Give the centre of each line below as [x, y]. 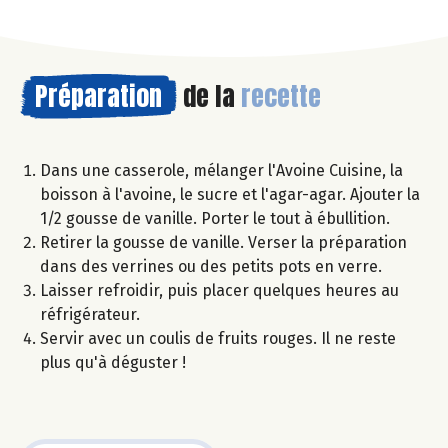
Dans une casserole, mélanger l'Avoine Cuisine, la [221, 170]
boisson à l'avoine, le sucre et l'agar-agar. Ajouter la [230, 194]
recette [281, 95]
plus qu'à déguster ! [113, 362]
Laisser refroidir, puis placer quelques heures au [219, 290]
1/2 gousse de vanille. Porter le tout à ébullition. [215, 218]
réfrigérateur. [90, 314]
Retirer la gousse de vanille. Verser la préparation [223, 242]
